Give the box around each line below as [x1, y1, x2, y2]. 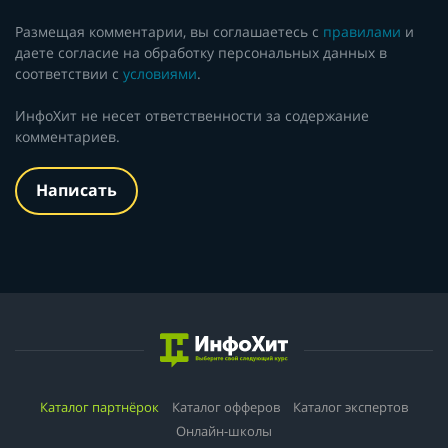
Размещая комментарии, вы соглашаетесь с [15, 21, 323, 41]
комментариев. [15, 126, 120, 146]
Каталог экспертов [293, 397, 408, 416]
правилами [323, 21, 401, 41]
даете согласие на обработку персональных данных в [15, 42, 387, 62]
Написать [36, 178, 118, 201]
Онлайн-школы [176, 421, 272, 440]
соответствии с [15, 63, 123, 83]
